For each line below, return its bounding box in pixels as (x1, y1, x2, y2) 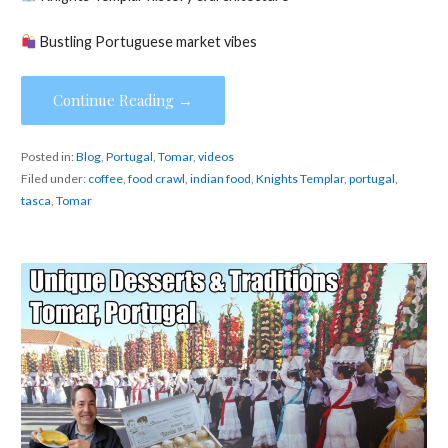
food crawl (127, 171, 185, 187)
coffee (87, 171, 123, 187)
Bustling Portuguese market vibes (37, 33, 257, 51)
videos (197, 149, 234, 165)
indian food (189, 171, 251, 187)
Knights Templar (255, 171, 344, 187)
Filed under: (20, 171, 88, 187)
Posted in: (20, 149, 76, 165)
